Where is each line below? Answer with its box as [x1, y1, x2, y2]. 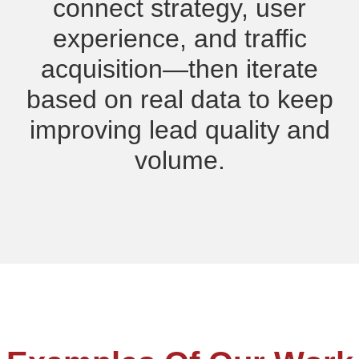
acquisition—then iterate [41, 54, 318, 83]
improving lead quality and [29, 115, 330, 144]
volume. [134, 145, 225, 175]
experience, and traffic [52, 23, 307, 53]
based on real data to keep [26, 84, 333, 114]
